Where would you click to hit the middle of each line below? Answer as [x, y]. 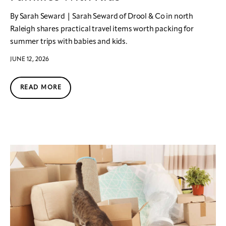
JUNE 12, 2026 [30, 60]
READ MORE [41, 88]
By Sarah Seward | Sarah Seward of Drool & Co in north [102, 17]
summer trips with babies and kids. [69, 42]
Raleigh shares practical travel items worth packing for [102, 29]
